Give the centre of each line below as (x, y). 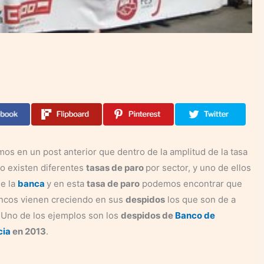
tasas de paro (115, 167)
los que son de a (200, 199)
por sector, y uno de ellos (198, 167)
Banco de (195, 215)
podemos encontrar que (191, 183)
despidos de (148, 215)
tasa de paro (113, 183)
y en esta (66, 183)
